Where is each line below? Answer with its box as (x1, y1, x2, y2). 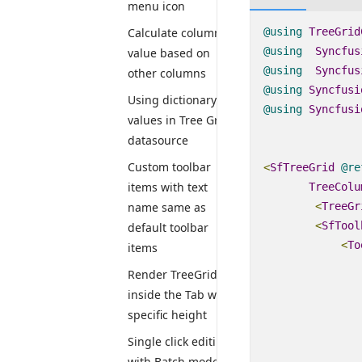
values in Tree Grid (128, 112, 229, 128)
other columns (128, 65, 206, 81)
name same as (128, 200, 206, 215)
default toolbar (128, 220, 208, 235)
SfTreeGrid (269, 160, 335, 174)
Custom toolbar (128, 159, 211, 175)
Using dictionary (128, 92, 217, 107)
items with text (128, 179, 208, 195)
